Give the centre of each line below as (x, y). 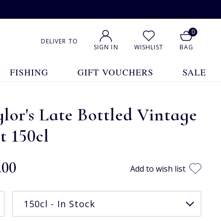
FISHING (29, 72)
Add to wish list (158, 168)
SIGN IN (106, 47)
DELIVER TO (59, 41)
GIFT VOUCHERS (116, 72)
